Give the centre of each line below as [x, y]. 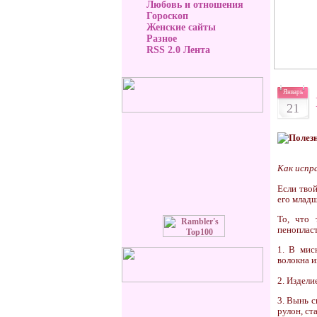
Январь [293, 92]
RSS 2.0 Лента [178, 50]
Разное [162, 39]
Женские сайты [181, 27]
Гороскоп [167, 16]
